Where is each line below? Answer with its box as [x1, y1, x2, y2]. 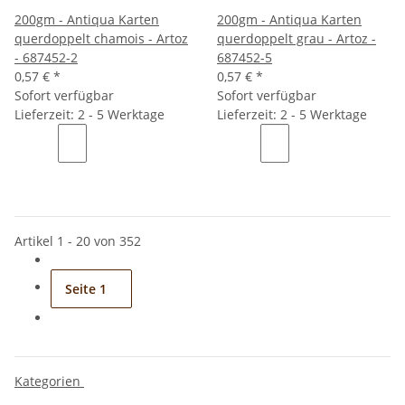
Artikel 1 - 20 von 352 [14, 232, 141, 250]
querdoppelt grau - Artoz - [217, 30, 376, 47]
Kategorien [14, 372, 84, 390]
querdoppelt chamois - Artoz [14, 30, 188, 47]
